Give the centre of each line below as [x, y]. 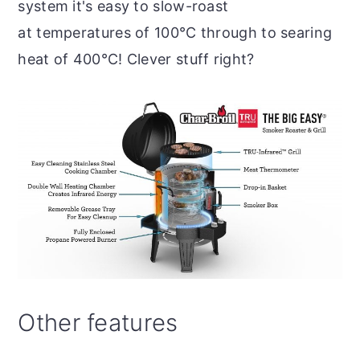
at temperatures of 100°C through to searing [175, 32]
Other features [98, 322]
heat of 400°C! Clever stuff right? [136, 59]
